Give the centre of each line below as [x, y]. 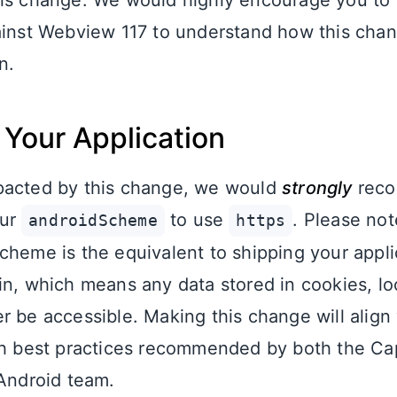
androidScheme [93, 221]
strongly [317, 188]
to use [197, 220]
